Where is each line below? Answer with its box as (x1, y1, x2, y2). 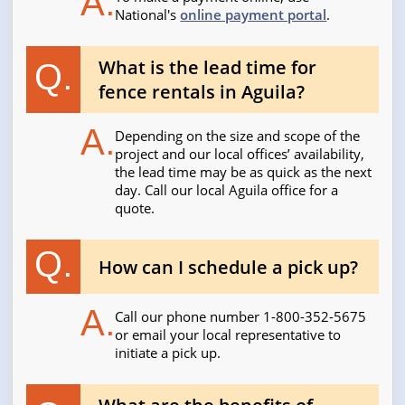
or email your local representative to (115, 325, 342, 344)
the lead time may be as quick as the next (115, 163, 372, 182)
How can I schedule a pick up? (99, 254, 359, 279)
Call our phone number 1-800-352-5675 (115, 307, 367, 326)
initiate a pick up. (115, 344, 221, 363)
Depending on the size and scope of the (115, 127, 361, 146)
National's (115, 5, 181, 24)
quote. (115, 199, 155, 218)
